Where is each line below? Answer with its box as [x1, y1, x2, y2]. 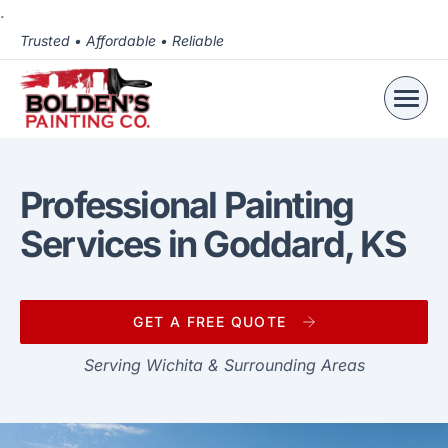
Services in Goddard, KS [20, 222, 407, 266]
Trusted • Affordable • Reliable [20, 32, 224, 49]
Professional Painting [20, 183, 354, 227]
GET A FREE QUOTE [133, 313, 287, 330]
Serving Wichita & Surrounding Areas [83, 355, 365, 375]
